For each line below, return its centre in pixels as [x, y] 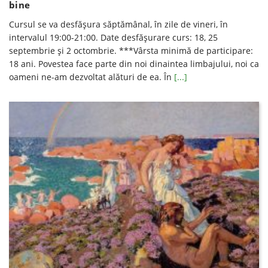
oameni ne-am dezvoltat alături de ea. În [92, 77]
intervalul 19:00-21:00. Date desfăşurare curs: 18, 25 [113, 38]
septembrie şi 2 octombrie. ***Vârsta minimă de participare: [131, 51]
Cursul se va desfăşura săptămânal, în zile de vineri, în [118, 25]
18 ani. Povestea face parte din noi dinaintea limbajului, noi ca [134, 64]
